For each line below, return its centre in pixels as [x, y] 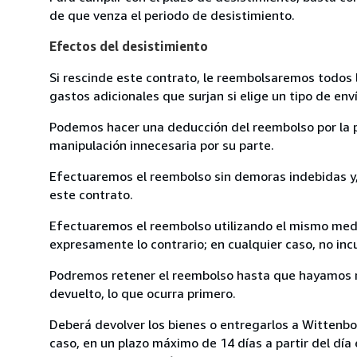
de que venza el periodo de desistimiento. [172, 15]
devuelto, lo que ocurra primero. [143, 293]
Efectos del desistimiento [129, 46]
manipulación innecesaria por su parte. [162, 145]
